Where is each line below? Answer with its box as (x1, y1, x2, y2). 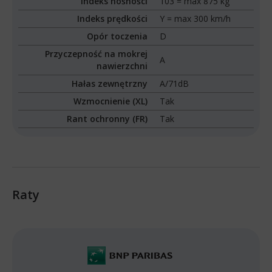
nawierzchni (97, 60, 148, 72)
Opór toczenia (87, 30, 148, 42)
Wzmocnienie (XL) (73, 95, 148, 107)
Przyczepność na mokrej (45, 48, 148, 60)
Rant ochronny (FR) (67, 113, 148, 125)
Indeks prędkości (77, 13, 148, 25)
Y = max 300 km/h (160, 13, 231, 25)
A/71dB (160, 78, 189, 90)
